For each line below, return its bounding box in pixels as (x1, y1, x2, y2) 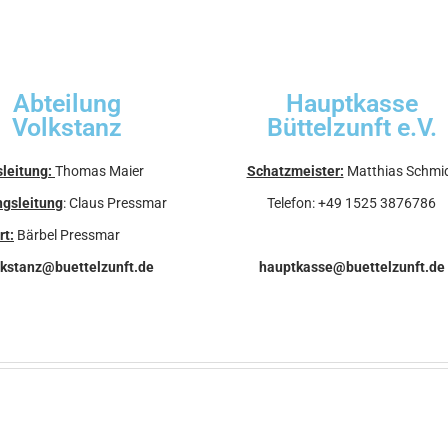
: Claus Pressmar (63, 194, 167, 211)
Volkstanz (11, 112, 122, 142)
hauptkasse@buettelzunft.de (258, 258, 445, 275)
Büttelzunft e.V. (266, 112, 437, 142)
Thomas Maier (55, 162, 144, 179)
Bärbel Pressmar (17, 226, 120, 243)
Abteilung (12, 88, 121, 118)
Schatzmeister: (246, 162, 344, 179)
